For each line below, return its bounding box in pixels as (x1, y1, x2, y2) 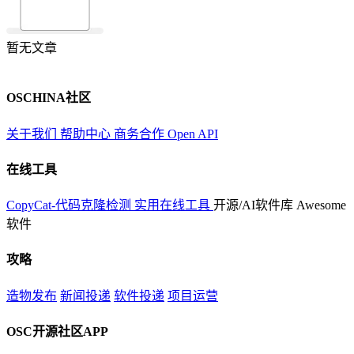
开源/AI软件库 (213, 198, 293, 213)
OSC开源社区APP (6, 324, 108, 338)
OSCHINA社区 (6, 91, 91, 105)
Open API (168, 126, 218, 141)
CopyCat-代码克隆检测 (6, 198, 134, 213)
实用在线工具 (134, 198, 213, 213)
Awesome (296, 198, 346, 213)
